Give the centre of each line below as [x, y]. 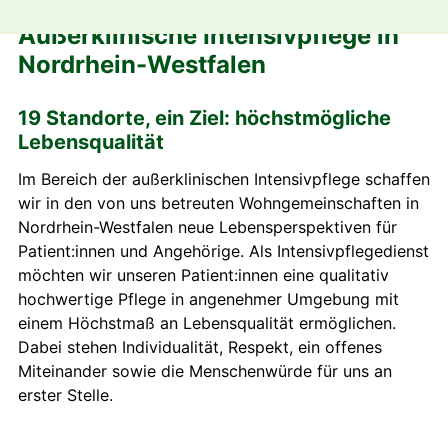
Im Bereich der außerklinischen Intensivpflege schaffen [224, 179]
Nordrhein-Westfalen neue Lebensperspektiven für [207, 227]
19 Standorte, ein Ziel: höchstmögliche [204, 117]
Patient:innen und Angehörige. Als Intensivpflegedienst [223, 251]
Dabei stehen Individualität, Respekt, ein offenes [200, 347]
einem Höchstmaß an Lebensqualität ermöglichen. [207, 323]
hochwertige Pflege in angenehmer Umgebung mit [208, 299]
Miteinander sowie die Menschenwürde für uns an [205, 371]
